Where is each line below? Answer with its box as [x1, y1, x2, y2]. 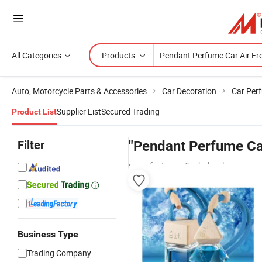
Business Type [18, 229, 78, 240]
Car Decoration [162, 85, 216, 96]
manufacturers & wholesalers [129, 160, 235, 171]
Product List [12, 107, 57, 116]
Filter [18, 138, 44, 152]
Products [102, 50, 135, 61]
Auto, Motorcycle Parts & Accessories [12, 85, 147, 96]
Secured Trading [101, 106, 160, 117]
